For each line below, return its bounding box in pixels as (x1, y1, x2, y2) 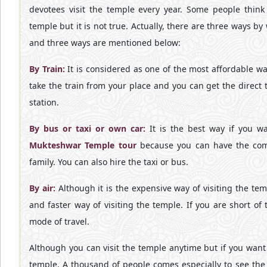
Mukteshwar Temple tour (29, 139, 136, 151)
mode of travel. (29, 216, 89, 228)
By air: (29, 182, 55, 194)
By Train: (29, 63, 65, 75)
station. (29, 97, 59, 108)
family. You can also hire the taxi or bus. (29, 156, 188, 168)
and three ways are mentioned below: (29, 37, 181, 49)
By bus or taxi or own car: (29, 123, 145, 135)
